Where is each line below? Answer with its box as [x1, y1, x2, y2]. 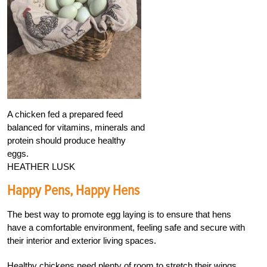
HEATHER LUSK [7, 162, 75, 172]
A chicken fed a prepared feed [7, 109, 123, 120]
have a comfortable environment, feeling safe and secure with [7, 222, 245, 233]
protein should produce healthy [7, 135, 126, 146]
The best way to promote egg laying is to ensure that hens [7, 209, 231, 220]
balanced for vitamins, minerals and [7, 122, 145, 133]
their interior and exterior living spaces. [7, 235, 156, 246]
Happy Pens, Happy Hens [7, 182, 139, 200]
